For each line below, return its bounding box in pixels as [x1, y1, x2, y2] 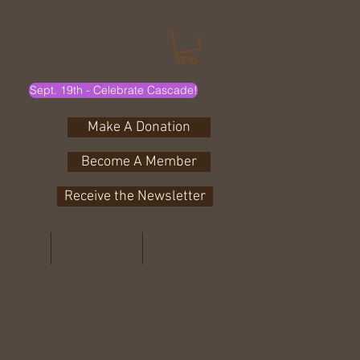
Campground [63, 240, 130, 256]
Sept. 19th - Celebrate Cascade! [29, 83, 198, 98]
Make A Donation [88, 119, 190, 137]
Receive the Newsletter [64, 188, 206, 206]
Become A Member [81, 153, 197, 171]
